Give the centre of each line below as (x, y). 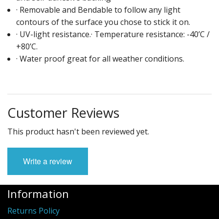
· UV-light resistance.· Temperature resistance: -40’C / (113, 34)
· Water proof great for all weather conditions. (102, 59)
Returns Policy (33, 211)
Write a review (48, 161)
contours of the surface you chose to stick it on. (103, 22)
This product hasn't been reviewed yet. (78, 132)
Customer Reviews (63, 113)
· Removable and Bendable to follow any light (98, 10)
